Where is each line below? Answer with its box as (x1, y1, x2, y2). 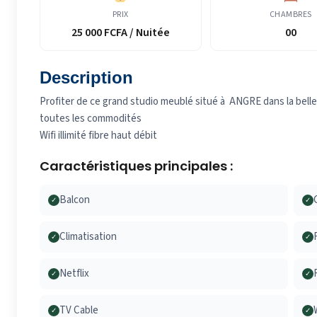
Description (40, 68, 133, 88)
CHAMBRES (269, 8, 312, 21)
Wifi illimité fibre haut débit (40, 128, 157, 144)
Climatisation (59, 229, 117, 245)
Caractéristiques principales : (40, 157, 233, 175)
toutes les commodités (40, 111, 142, 127)
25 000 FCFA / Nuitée (71, 25, 170, 41)
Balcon (59, 192, 90, 208)
